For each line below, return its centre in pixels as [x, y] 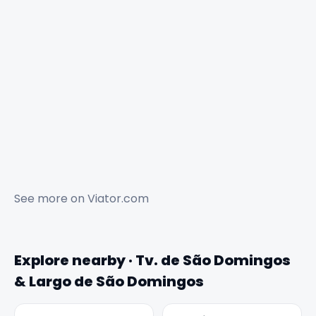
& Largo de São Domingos [109, 282]
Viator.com [118, 199]
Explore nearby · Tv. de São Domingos [152, 261]
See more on [51, 199]
